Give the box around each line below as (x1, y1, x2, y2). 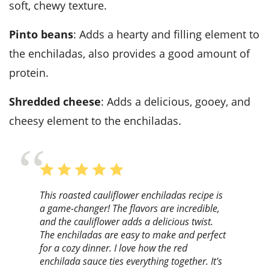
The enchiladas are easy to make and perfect (40, 228, 226, 242)
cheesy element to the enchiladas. (9, 113, 181, 128)
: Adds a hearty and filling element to (73, 26, 259, 41)
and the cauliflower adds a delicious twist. (40, 215, 213, 229)
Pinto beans (16, 26, 73, 41)
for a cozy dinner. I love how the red (40, 241, 187, 255)
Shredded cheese (15, 94, 101, 109)
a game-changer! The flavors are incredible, (40, 202, 220, 216)
